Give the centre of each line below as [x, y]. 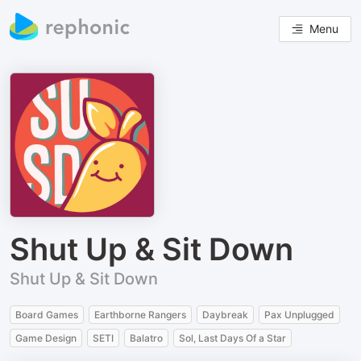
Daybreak [225, 315]
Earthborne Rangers [140, 315]
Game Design [46, 338]
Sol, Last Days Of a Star [232, 338]
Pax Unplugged [299, 315]
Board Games [47, 315]
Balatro [146, 338]
